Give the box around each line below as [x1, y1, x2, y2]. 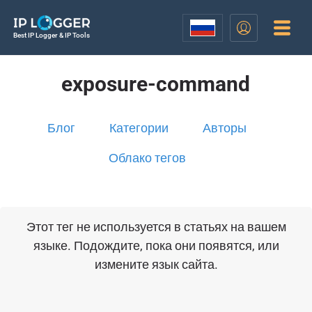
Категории [109, 120, 169, 135]
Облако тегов [108, 150, 186, 165]
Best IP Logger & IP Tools [13, 31, 90, 39]
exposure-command [61, 72, 251, 96]
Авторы [203, 120, 247, 135]
